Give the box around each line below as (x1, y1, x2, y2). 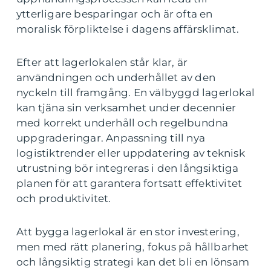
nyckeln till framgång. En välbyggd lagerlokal (16, 87, 255, 99)
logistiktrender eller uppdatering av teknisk (16, 147, 245, 159)
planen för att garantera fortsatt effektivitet (16, 177, 243, 189)
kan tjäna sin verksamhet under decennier (16, 102, 237, 114)
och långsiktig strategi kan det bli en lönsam (16, 256, 250, 268)
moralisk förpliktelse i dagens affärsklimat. (16, 23, 239, 35)
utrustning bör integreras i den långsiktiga (16, 162, 239, 174)
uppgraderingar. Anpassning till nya (16, 132, 206, 144)
